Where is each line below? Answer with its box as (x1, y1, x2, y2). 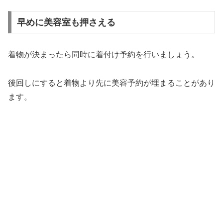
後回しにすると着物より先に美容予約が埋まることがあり (8, 79, 215, 88)
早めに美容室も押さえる (16, 17, 115, 27)
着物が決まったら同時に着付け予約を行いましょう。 (8, 50, 199, 59)
